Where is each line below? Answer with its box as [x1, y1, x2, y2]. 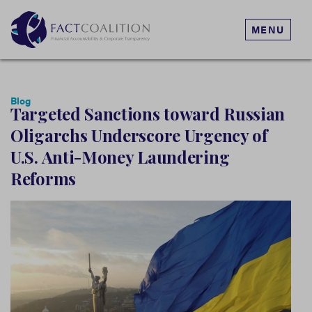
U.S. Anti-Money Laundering [10, 145, 230, 168]
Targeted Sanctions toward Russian [10, 102, 286, 125]
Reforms [10, 166, 76, 189]
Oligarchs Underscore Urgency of [10, 123, 267, 146]
